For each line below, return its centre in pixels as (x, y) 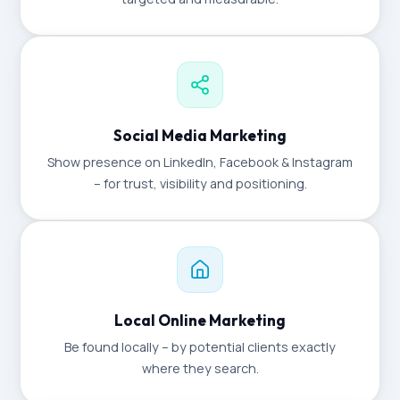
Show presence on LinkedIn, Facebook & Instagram (200, 162)
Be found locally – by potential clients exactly (200, 347)
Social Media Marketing (200, 135)
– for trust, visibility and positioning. (200, 183)
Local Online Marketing (200, 320)
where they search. (200, 368)
